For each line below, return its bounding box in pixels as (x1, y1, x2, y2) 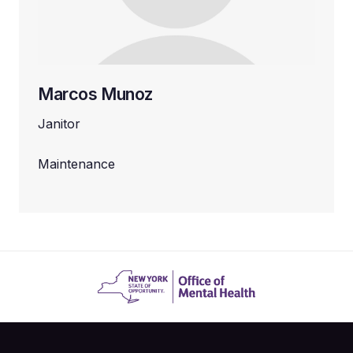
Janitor (38, 116, 80, 132)
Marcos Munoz (38, 84, 153, 105)
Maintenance (38, 156, 115, 173)
